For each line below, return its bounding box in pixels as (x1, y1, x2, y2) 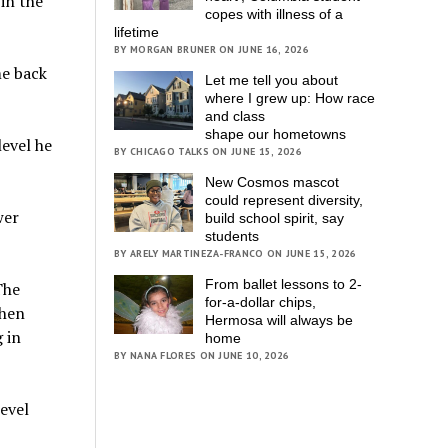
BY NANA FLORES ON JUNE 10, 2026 (114, 349, 290, 363)
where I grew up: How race (205, 90, 376, 107)
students (205, 228, 264, 245)
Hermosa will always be (205, 312, 354, 329)
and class (205, 108, 266, 125)
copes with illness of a (205, 6, 344, 23)
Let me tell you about (205, 72, 339, 89)
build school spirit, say (205, 210, 345, 227)
